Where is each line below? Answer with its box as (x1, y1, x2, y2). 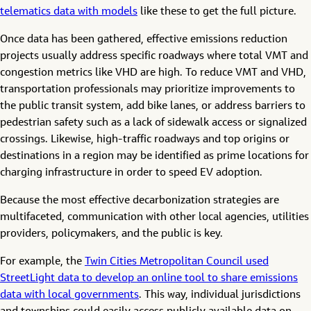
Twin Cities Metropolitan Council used (85, 256, 269, 267)
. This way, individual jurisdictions (139, 289, 301, 301)
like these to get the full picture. (137, 6, 296, 17)
